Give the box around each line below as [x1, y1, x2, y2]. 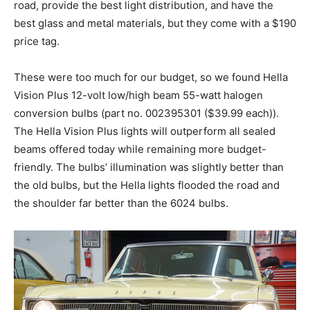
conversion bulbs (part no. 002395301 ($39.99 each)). [14, 107, 279, 120]
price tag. [14, 35, 60, 48]
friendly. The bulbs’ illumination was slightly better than [14, 161, 284, 174]
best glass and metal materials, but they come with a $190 [14, 17, 296, 30]
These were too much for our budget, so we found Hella [14, 71, 288, 84]
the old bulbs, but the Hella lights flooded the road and [14, 179, 280, 192]
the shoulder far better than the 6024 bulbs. [14, 197, 228, 210]
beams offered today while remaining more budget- [14, 143, 266, 156]
